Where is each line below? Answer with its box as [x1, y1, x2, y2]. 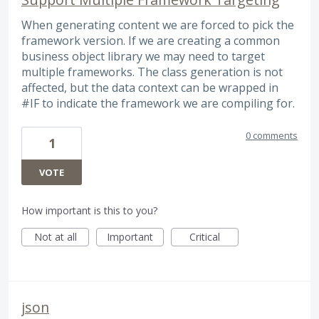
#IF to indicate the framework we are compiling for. [21, 95, 295, 111]
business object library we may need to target [21, 48, 265, 64]
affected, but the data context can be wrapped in [21, 79, 278, 95]
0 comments [246, 128, 298, 142]
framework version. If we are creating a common [21, 32, 280, 48]
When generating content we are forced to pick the [21, 16, 294, 33]
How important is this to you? [21, 203, 157, 217]
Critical [189, 229, 220, 244]
